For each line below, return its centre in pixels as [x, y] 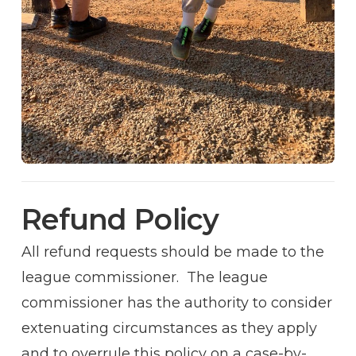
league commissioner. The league [145, 277]
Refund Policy [120, 219]
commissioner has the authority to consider [177, 302]
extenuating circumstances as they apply [169, 328]
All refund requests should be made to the [173, 252]
